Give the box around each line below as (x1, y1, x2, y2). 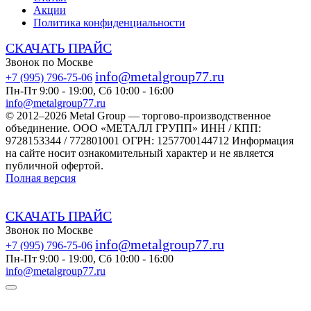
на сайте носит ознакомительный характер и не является (6, 146, 274, 159)
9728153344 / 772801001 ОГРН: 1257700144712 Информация (6, 134, 294, 146)
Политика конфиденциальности (33, 16, 185, 28)
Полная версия (6, 171, 76, 184)
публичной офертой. (6, 159, 103, 171)
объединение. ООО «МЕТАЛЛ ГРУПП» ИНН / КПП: (6, 121, 261, 134)
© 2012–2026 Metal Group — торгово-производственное (6, 109, 271, 121)
